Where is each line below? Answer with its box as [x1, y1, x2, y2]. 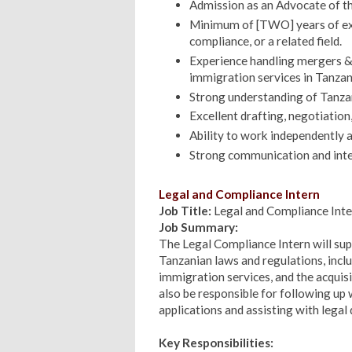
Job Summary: [159, 219, 238, 234]
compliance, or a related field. [189, 33, 342, 48]
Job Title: [159, 203, 211, 218]
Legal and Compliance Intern [159, 186, 320, 201]
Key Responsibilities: [159, 335, 273, 350]
